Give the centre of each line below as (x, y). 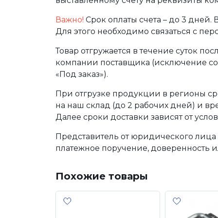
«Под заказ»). (82, 74)
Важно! (70, 20)
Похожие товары (102, 176)
